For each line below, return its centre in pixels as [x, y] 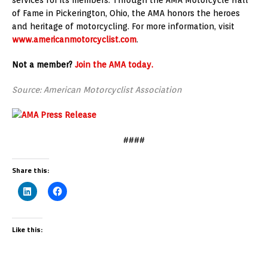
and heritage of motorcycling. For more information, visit [123, 26]
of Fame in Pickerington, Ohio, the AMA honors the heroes [126, 13]
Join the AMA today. [114, 64]
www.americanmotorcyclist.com [74, 39]
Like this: [27, 229]
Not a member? [42, 64]
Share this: [31, 170]
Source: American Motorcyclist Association [97, 89]
